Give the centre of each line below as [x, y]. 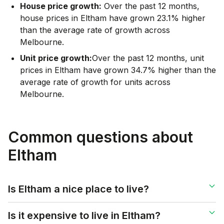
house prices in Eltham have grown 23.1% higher [113, 18]
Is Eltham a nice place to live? [78, 189]
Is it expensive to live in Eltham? [84, 215]
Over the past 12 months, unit [148, 58]
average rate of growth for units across [95, 82]
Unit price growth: [56, 58]
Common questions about [100, 137]
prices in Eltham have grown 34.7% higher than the [118, 70]
